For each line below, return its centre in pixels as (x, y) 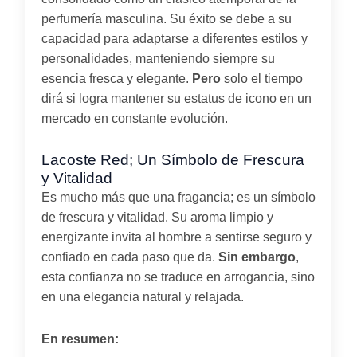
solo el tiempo (262, 78)
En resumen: (80, 339)
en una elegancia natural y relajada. (143, 296)
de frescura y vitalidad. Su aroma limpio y (157, 217)
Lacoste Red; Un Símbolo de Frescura (173, 159)
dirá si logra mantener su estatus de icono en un (177, 98)
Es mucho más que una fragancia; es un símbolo (178, 197)
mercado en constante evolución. (135, 118)
